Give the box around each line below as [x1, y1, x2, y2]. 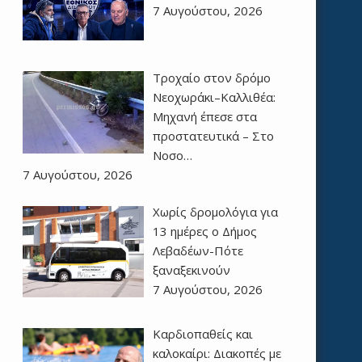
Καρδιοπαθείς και [152, 326, 253, 343]
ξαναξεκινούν [152, 262, 230, 279]
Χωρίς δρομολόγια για [152, 204, 278, 221]
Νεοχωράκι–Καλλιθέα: [152, 88, 276, 105]
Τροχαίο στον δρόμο [152, 69, 271, 86]
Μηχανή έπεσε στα [152, 107, 257, 124]
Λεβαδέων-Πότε [152, 242, 243, 259]
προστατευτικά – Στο [152, 127, 274, 144]
